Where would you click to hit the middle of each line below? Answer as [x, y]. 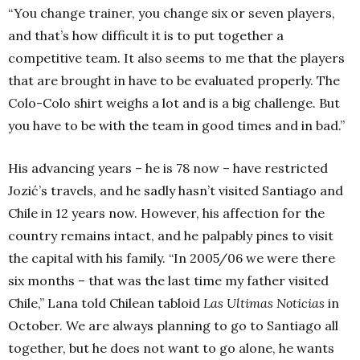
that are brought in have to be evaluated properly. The [174, 80]
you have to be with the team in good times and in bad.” [176, 125]
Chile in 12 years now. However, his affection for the [166, 213]
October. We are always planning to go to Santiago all [173, 325]
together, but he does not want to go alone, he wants [171, 348]
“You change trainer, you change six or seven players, [172, 12]
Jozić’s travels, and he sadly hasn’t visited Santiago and [176, 190]
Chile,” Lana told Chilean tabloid [106, 303]
